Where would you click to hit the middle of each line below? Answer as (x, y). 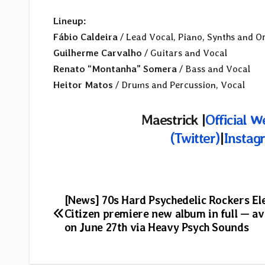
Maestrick (170, 119)
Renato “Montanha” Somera (115, 69)
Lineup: (70, 21)
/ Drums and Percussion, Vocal (179, 85)
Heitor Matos (83, 85)
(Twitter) (195, 138)
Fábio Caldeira (85, 37)
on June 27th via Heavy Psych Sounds (156, 228)
